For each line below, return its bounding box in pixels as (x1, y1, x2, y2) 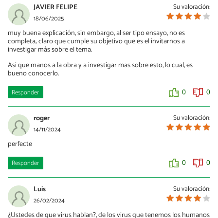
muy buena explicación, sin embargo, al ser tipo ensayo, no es (8, 27, 185, 39)
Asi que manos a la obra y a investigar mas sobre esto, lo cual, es (8, 59, 193, 71)
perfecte (8, 138, 32, 150)
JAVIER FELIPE (34, 1, 77, 14)
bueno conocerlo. (8, 67, 59, 79)
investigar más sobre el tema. (8, 44, 92, 56)
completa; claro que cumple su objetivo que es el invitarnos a (8, 36, 185, 48)
